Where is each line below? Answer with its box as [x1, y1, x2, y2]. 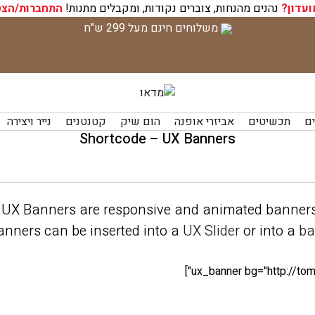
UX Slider [183, 221, 240, 241]
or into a [240, 221, 299, 241]
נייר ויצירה [7, 113, 51, 130]
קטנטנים [65, 113, 106, 130]
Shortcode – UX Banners [79, 129, 236, 149]
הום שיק [120, 113, 160, 130]
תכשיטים [248, 113, 290, 130]
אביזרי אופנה [174, 113, 234, 130]
